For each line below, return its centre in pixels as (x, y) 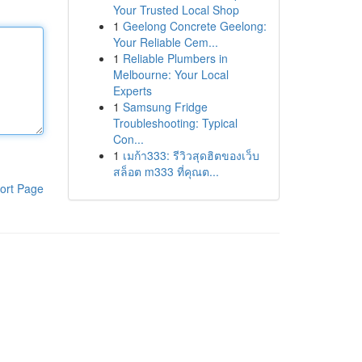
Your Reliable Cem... (165, 42)
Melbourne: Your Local (170, 74)
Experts (132, 90)
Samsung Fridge (165, 107)
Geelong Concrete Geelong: (194, 26)
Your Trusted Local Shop (176, 10)
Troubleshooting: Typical (175, 123)
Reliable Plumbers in (175, 58)
